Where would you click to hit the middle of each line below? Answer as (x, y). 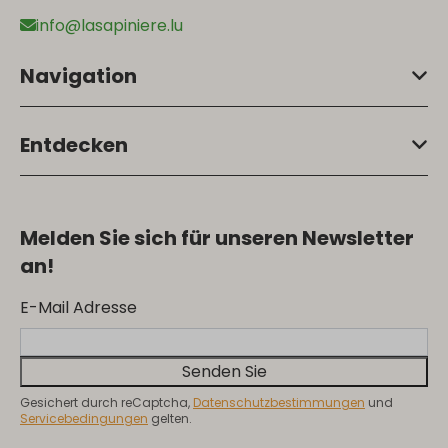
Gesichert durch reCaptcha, (106, 402)
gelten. (170, 418)
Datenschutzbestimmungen (279, 402)
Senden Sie (224, 371)
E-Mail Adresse (78, 307)
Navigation (78, 75)
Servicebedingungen (84, 418)
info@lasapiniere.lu (109, 25)
